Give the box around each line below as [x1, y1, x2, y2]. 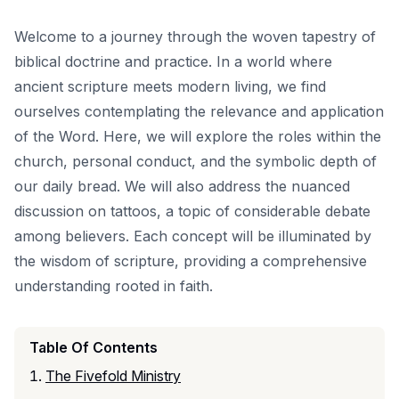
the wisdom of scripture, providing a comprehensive [14, 251, 367, 270]
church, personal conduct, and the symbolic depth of [14, 151, 377, 170]
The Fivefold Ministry [45, 366, 181, 385]
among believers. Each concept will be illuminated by [14, 226, 371, 245]
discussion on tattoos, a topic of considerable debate [14, 201, 370, 220]
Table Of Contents [29, 338, 158, 356]
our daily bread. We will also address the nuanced [14, 176, 350, 195]
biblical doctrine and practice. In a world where [14, 52, 332, 70]
